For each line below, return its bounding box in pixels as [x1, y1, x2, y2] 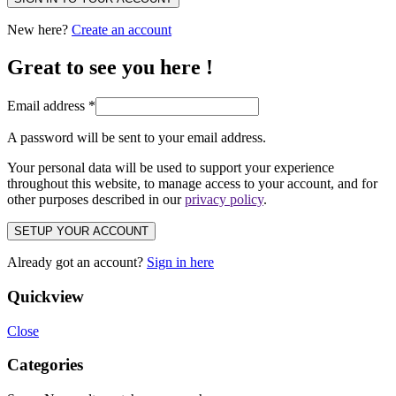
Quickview [7, 286, 84, 306]
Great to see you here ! [7, 56, 213, 80]
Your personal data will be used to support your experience [7, 160, 334, 176]
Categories [7, 355, 83, 375]
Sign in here [147, 255, 214, 270]
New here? [7, 22, 72, 38]
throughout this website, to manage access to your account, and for [7, 176, 377, 192]
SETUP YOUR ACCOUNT [14, 225, 148, 239]
